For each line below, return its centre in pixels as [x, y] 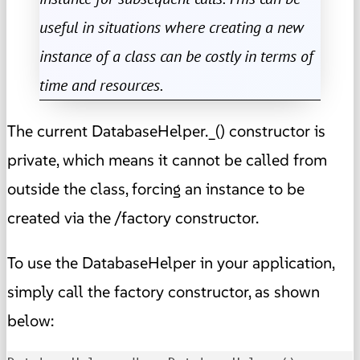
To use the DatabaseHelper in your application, [171, 262]
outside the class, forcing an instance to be [156, 188]
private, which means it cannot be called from [167, 160]
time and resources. [101, 85]
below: [31, 320]
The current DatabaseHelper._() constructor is [166, 131]
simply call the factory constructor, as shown [164, 291]
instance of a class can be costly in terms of [176, 56]
